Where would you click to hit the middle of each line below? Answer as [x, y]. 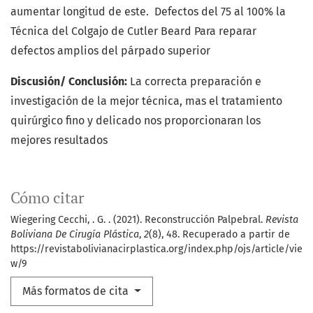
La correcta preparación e [196, 82]
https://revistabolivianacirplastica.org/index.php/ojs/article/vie [156, 249]
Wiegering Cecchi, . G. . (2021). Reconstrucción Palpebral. [138, 220]
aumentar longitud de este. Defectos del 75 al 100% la [148, 12]
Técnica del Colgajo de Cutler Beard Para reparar [133, 31]
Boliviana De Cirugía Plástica [75, 235]
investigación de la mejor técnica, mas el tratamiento [146, 101]
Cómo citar [47, 198]
